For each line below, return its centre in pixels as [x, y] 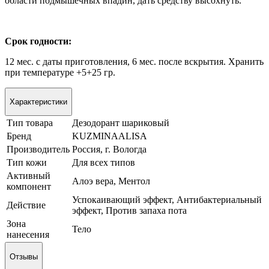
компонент [29, 187]
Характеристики [38, 101]
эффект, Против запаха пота [129, 211]
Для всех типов [104, 163]
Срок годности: [38, 41]
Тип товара [30, 123]
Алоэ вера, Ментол [111, 181]
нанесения [28, 235]
